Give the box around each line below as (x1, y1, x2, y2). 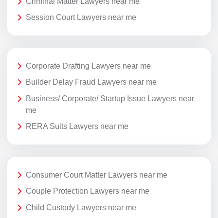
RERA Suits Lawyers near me (26, 122, 128, 131)
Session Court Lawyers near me (26, 13, 136, 22)
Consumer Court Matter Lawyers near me (26, 170, 167, 179)
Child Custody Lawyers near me (26, 203, 136, 212)
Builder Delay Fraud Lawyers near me (26, 78, 157, 87)
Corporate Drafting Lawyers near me (26, 61, 151, 70)
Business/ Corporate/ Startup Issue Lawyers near (26, 94, 194, 103)
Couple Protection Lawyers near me (26, 187, 149, 196)
